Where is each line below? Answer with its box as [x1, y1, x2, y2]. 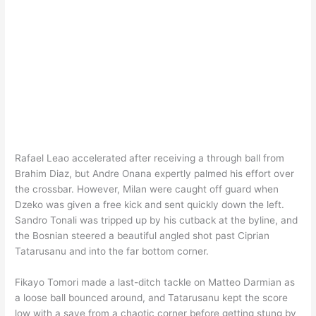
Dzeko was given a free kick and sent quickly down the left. [15, 199, 285, 211]
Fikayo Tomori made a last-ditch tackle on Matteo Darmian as [15, 276, 296, 288]
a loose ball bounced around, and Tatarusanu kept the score [15, 292, 288, 304]
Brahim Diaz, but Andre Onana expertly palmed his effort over [15, 168, 295, 180]
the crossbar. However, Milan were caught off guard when [15, 183, 279, 195]
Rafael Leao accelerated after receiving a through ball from [15, 152, 285, 164]
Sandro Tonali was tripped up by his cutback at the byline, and [15, 214, 298, 226]
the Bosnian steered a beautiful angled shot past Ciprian [15, 230, 270, 242]
